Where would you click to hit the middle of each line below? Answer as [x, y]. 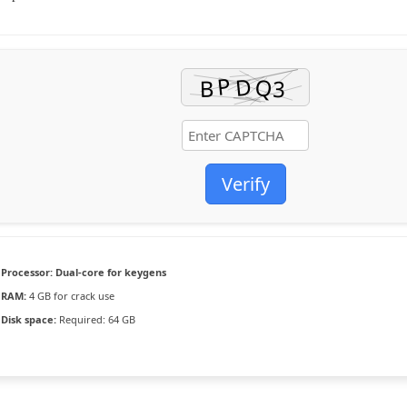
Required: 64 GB [96, 319]
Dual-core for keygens [110, 272]
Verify [245, 184]
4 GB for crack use [71, 296]
